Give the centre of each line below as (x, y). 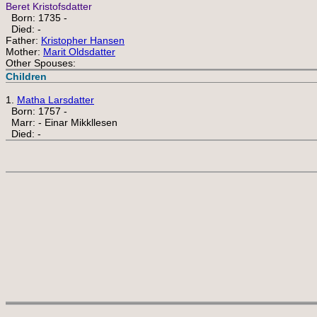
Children (26, 76)
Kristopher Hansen (83, 40)
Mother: (24, 52)
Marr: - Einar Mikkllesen (62, 122)
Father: (23, 40)
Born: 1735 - (36, 18)
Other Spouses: (41, 63)
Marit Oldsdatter (79, 52)
